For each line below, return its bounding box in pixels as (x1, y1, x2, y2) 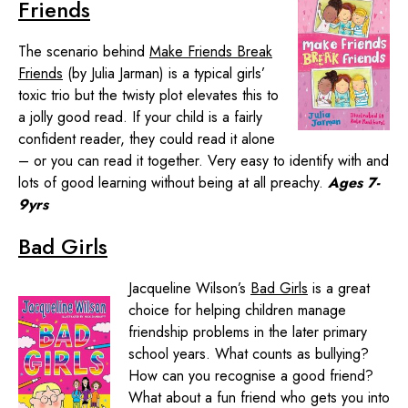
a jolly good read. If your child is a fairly (18, 106, 262, 127)
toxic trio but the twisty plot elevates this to (18, 84, 279, 106)
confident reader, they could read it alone (18, 127, 275, 149)
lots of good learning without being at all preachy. (18, 171, 328, 193)
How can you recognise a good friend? (128, 364, 373, 386)
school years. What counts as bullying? (128, 342, 369, 364)
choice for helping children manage (128, 299, 346, 321)
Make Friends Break (149, 40, 272, 62)
